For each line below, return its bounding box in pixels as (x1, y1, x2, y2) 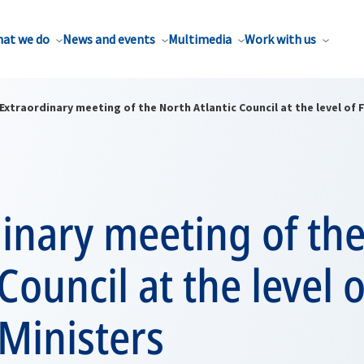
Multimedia (168, 31, 232, 47)
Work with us (245, 31, 316, 47)
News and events (63, 31, 155, 47)
